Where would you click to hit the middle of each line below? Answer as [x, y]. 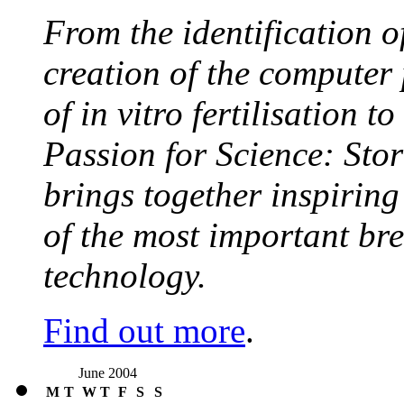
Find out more [144, 331]
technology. [125, 276]
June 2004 [107, 373]
